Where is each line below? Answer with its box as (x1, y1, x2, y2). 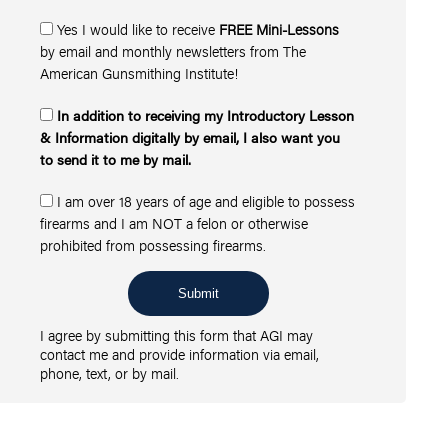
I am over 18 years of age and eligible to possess (57, 191, 356, 211)
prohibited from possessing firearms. (40, 235, 267, 255)
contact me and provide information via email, (40, 344, 320, 364)
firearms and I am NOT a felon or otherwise (40, 213, 309, 233)
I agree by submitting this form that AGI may (40, 325, 314, 345)
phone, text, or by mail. (40, 363, 180, 383)
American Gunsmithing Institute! (40, 63, 239, 83)
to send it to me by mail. (40, 149, 192, 169)
